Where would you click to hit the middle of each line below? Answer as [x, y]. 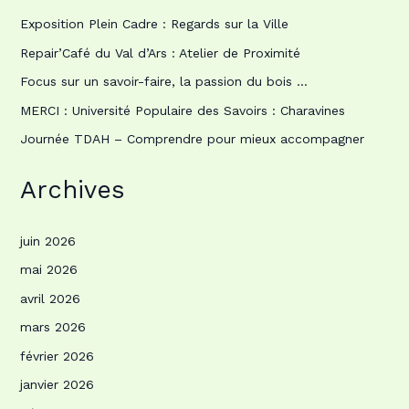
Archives [72, 189]
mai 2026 [48, 270]
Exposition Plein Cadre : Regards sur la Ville [154, 24]
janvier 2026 [57, 385]
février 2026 [57, 356]
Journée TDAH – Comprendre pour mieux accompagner [192, 139]
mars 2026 [52, 327]
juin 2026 [47, 241]
